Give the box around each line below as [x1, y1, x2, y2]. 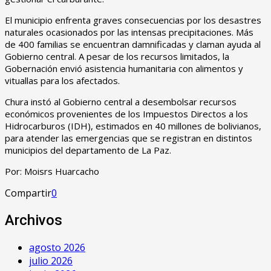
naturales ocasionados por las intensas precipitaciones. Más [5, 25, 253, 38]
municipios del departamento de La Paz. [5, 143, 171, 156]
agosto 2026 [29, 240, 85, 254]
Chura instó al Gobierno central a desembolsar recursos [5, 95, 237, 108]
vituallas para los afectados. [5, 74, 120, 87]
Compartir [5, 186, 51, 200]
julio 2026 [29, 253, 73, 267]
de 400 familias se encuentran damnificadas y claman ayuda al [5, 38, 261, 50]
